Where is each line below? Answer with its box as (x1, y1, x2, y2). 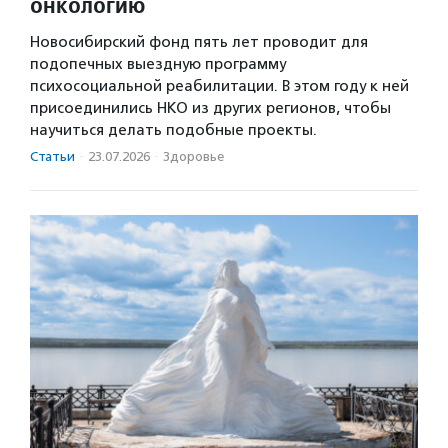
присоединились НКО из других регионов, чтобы (30, 99, 391, 118)
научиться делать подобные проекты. (30, 121, 317, 140)
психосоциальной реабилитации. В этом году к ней (30, 77, 409, 96)
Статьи (30, 149, 75, 165)
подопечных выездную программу (30, 55, 286, 74)
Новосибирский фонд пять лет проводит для (30, 33, 368, 52)
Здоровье (163, 149, 224, 165)
